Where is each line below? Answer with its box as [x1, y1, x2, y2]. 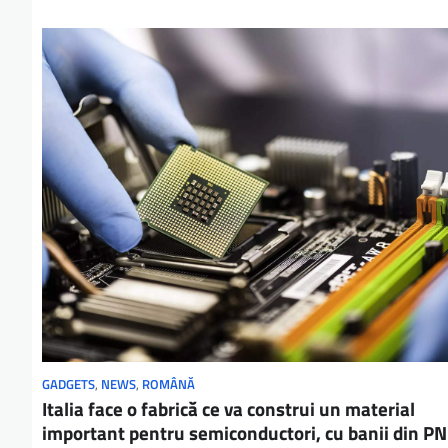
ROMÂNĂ [142, 375, 195, 395]
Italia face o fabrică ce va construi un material [42, 394, 415, 424]
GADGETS [42, 375, 95, 395]
